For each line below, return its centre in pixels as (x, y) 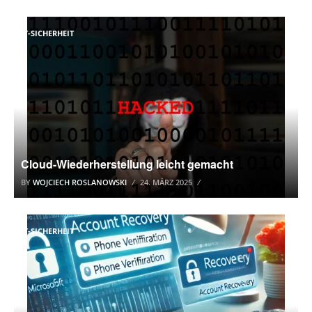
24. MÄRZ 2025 (166, 182)
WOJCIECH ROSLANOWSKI (80, 182)
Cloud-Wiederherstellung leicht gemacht (127, 164)
